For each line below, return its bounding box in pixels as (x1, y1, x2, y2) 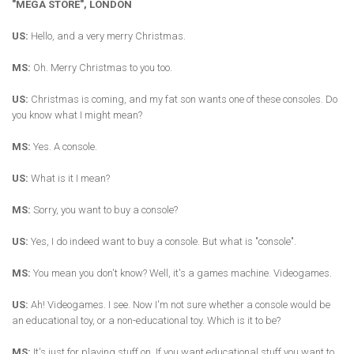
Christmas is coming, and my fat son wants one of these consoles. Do (28, 93, 337, 106)
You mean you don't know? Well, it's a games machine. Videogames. (31, 267, 332, 280)
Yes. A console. (31, 141, 97, 153)
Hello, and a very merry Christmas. (28, 30, 186, 43)
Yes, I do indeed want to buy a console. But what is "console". (28, 235, 296, 248)
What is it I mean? (28, 172, 110, 185)
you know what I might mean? (12, 109, 142, 122)
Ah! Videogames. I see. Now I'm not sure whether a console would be (28, 299, 330, 311)
